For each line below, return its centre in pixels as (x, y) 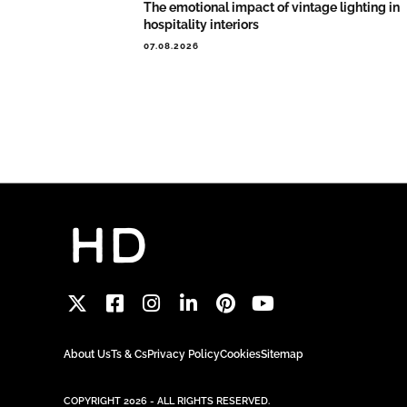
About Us (87, 354)
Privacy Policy (184, 354)
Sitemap (282, 354)
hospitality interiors (202, 25)
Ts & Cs (129, 354)
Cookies (240, 354)
